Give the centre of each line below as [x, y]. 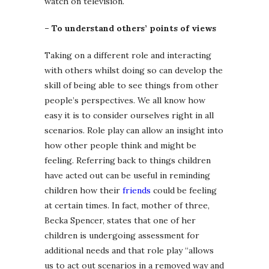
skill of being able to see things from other [131, 85]
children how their [83, 190]
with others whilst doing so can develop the [134, 70]
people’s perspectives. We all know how [125, 100]
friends [137, 190]
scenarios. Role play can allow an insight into [134, 130]
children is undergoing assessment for [122, 235]
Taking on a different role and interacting [128, 55]
